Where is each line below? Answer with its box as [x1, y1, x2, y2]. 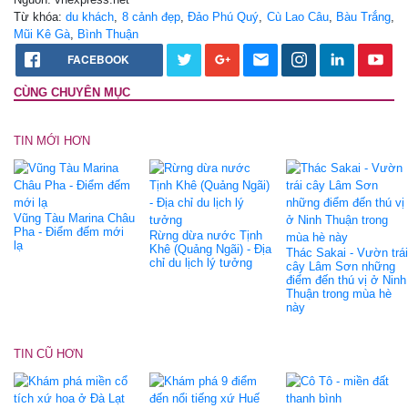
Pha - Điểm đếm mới [14, 225, 124, 240]
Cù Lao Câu [266, 10, 329, 25]
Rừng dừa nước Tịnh [149, 229, 263, 243]
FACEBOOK [67, 51, 129, 68]
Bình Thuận [77, 27, 138, 42]
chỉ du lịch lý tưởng [149, 256, 253, 270]
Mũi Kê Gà [14, 27, 70, 42]
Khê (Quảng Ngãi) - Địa [149, 242, 272, 257]
